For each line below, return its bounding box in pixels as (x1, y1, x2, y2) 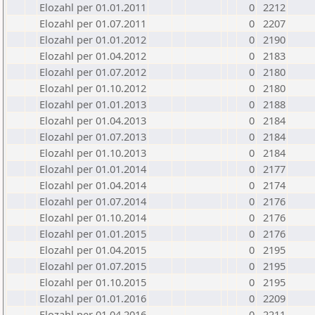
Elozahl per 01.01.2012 (39, 32, 146, 46)
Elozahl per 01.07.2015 (39, 259, 146, 273)
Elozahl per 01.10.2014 (39, 210, 146, 224)
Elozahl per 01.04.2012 (39, 49, 146, 63)
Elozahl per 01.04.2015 (39, 243, 146, 257)
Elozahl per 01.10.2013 (39, 146, 146, 160)
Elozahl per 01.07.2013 (39, 129, 146, 143)
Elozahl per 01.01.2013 (39, 97, 146, 111)
